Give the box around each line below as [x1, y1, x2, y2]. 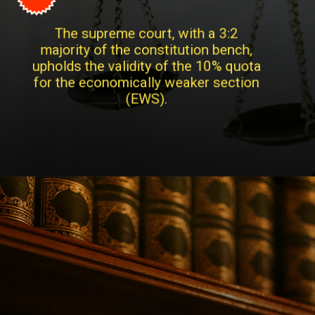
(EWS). [134, 91, 179, 108]
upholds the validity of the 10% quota [38, 57, 275, 75]
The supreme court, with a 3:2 [62, 23, 252, 41]
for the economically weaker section [40, 74, 274, 91]
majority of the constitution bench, [47, 40, 266, 58]
